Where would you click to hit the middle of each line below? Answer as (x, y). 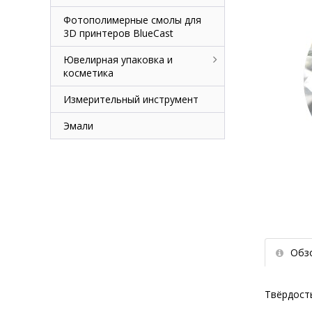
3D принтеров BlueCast (118, 33)
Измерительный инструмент (131, 99)
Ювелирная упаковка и (118, 60)
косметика (88, 73)
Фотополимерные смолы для (132, 20)
